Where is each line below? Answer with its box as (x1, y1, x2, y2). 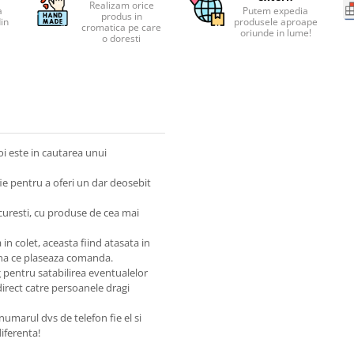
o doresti (102, 32, 141, 46)
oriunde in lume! (239, 26, 311, 40)
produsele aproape (233, 15, 318, 29)
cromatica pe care (81, 21, 162, 35)
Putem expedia (243, 4, 309, 18)
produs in (100, 9, 142, 24)
